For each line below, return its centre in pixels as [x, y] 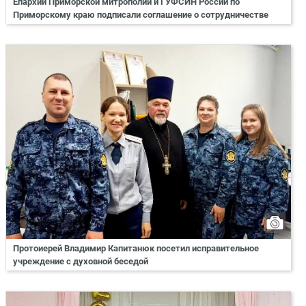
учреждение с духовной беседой [81, 261]
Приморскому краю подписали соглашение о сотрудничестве [141, 14]
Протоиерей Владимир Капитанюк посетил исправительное [136, 248]
